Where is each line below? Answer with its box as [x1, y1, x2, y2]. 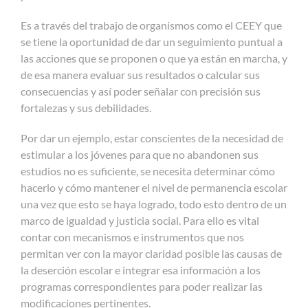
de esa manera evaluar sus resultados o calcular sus [21, 67, 260, 81]
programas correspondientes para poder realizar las [21, 279, 263, 293]
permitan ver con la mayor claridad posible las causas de [21, 246, 282, 260]
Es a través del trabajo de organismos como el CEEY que [21, 18, 282, 32]
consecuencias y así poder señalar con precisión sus [21, 84, 261, 98]
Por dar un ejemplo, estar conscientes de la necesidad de [21, 131, 283, 144]
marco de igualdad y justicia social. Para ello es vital [21, 213, 259, 227]
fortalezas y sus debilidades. [21, 100, 151, 114]
